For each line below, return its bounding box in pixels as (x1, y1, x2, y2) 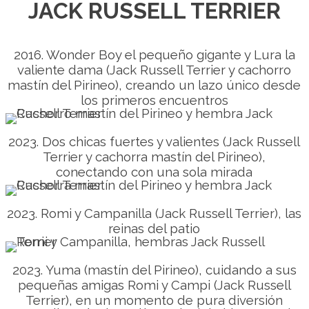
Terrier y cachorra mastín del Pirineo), (43, 149, 266, 164)
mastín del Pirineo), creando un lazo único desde (8, 77, 301, 92)
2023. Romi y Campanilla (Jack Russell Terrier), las (7, 206, 302, 221)
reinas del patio (108, 221, 201, 236)
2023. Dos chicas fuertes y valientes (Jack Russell (8, 134, 301, 149)
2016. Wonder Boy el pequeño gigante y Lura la (13, 47, 295, 62)
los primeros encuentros (80, 92, 228, 108)
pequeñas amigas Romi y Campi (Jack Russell (17, 277, 291, 292)
